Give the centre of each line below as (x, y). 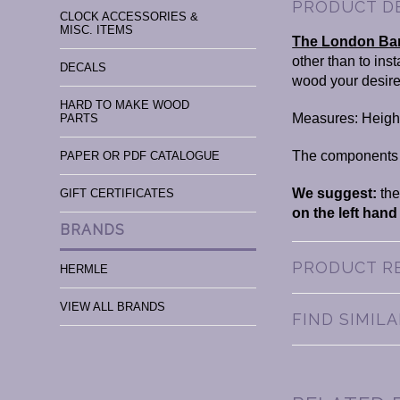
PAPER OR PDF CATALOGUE (140, 156)
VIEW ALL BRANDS (113, 307)
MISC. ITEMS (97, 30)
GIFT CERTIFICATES (117, 193)
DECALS (83, 67)
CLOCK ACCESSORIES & (129, 17)
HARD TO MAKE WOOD (125, 105)
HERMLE (84, 269)
